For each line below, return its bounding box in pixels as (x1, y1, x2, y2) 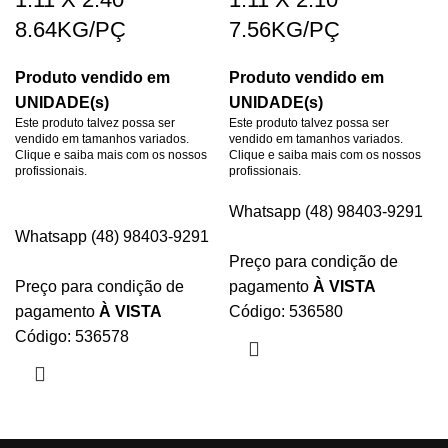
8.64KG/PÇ (15, 17, 126, 42)
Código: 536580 (229, 303, 343, 320)
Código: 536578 (15, 328, 129, 345)
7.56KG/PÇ (229, 17, 340, 42)
